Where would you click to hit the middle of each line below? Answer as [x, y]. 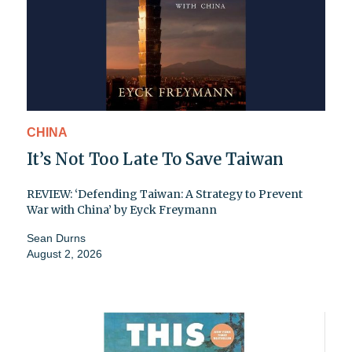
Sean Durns [56, 238]
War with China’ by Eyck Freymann [122, 209]
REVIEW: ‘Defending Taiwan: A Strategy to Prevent [165, 194]
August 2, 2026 [64, 253]
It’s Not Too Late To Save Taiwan [155, 159]
